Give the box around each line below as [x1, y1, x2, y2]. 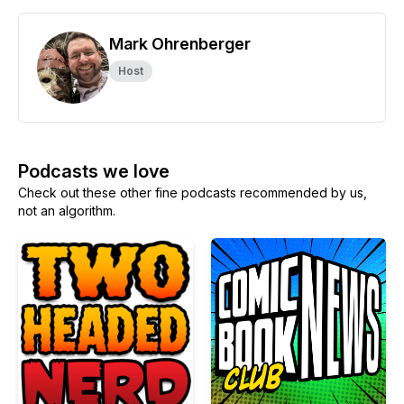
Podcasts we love [18, 161, 170, 182]
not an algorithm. [18, 203, 115, 218]
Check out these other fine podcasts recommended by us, [18, 185, 367, 200]
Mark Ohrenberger [109, 34, 251, 53]
